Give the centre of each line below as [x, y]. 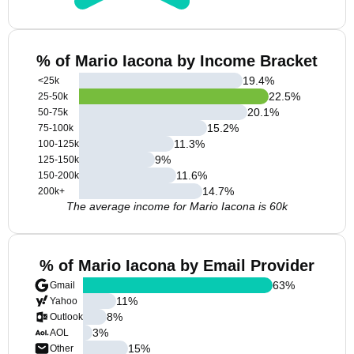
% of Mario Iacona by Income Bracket [177, 61]
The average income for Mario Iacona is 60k [177, 206]
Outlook [66, 317]
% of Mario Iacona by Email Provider [177, 265]
